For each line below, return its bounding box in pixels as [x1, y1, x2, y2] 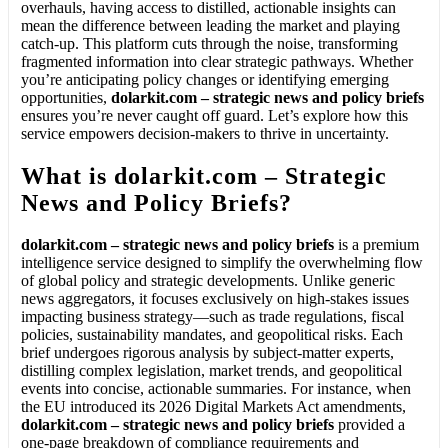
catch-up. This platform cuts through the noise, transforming [21, 34, 398, 52]
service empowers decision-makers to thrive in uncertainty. [21, 124, 389, 142]
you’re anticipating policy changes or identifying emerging [21, 70, 389, 88]
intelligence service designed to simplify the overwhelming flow [21, 254, 423, 272]
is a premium [334, 236, 419, 254]
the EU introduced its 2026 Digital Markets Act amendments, [21, 398, 406, 416]
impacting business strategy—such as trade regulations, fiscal [21, 308, 404, 326]
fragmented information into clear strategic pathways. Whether [21, 52, 413, 70]
